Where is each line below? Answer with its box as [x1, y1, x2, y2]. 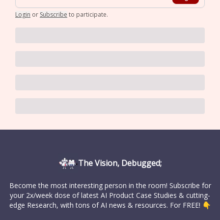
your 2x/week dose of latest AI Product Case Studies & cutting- [10, 191, 210, 200]
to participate [69, 10, 107, 19]
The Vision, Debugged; [78, 158, 162, 168]
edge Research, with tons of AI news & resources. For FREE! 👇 [9, 200, 211, 210]
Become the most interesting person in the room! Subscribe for [9, 181, 211, 190]
